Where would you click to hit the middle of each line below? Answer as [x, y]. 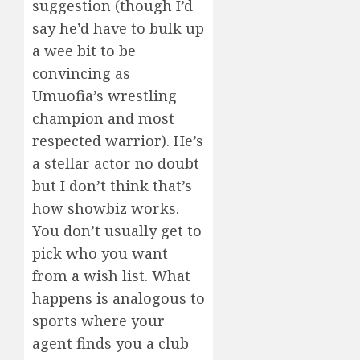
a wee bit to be [84, 51]
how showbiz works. [106, 209]
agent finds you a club [110, 344]
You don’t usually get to [117, 231]
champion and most [103, 119]
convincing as [81, 74]
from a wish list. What [111, 276]
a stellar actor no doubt [116, 164]
